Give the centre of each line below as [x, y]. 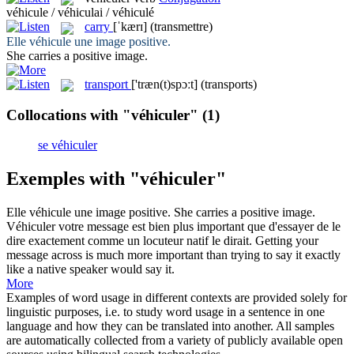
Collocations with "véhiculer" [102, 115]
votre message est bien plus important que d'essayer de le [198, 227]
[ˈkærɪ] [130, 27]
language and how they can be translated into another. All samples [170, 326]
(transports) [229, 84]
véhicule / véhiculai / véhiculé [80, 13]
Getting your [287, 241]
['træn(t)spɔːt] [164, 84]
